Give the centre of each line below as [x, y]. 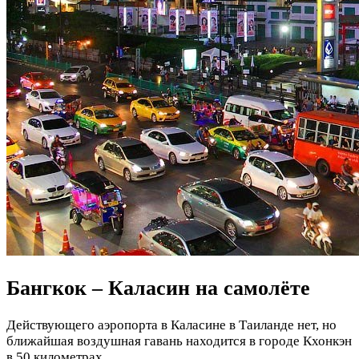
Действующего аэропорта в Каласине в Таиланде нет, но [171, 325]
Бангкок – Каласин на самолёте [158, 288]
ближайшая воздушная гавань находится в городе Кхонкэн [179, 341]
